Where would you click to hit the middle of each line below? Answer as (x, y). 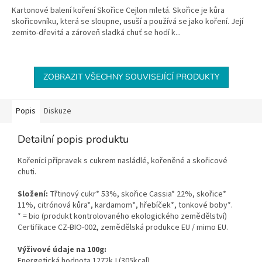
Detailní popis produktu (73, 139)
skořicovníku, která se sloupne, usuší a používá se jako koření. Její (127, 22)
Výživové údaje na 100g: (62, 250)
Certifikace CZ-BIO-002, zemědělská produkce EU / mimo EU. (123, 228)
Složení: (33, 194)
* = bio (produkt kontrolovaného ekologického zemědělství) (122, 217)
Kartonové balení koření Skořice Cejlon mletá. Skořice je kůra (118, 11)
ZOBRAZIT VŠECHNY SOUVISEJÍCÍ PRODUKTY (131, 77)
